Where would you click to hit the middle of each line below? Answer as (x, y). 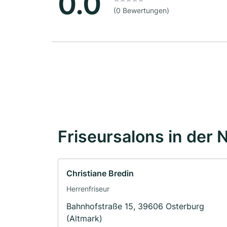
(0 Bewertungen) (141, 11)
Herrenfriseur (88, 189)
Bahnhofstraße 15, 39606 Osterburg (135, 206)
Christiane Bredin (100, 174)
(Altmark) (84, 219)
